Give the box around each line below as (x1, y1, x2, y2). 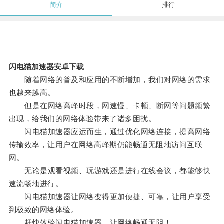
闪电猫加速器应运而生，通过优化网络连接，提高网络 (8, 127, 211, 136)
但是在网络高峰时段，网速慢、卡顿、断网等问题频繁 (8, 101, 211, 110)
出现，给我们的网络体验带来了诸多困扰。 (8, 114, 156, 123)
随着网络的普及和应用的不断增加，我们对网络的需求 (8, 75, 211, 84)
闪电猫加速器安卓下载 (8, 62, 84, 71)
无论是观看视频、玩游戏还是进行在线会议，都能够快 (8, 166, 211, 175)
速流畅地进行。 (8, 179, 63, 188)
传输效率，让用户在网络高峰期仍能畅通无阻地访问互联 (8, 140, 203, 149)
